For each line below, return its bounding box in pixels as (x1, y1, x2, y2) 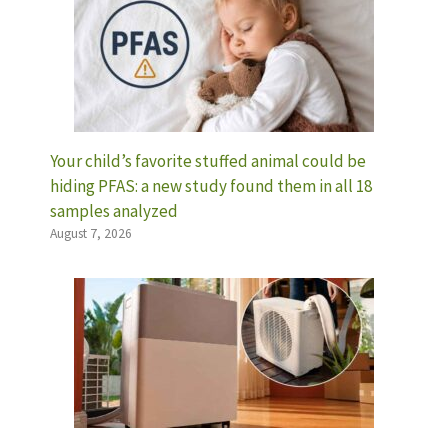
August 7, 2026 (50, 225, 132, 243)
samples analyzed (50, 200, 178, 223)
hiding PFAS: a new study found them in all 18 (50, 175, 372, 198)
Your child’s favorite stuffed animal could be (50, 150, 366, 173)
